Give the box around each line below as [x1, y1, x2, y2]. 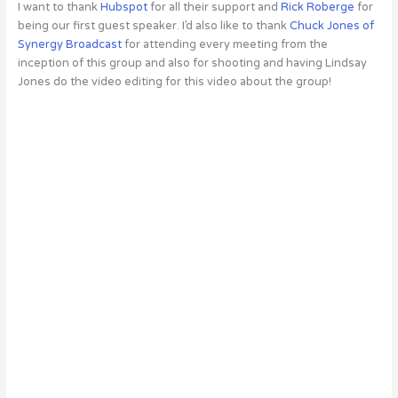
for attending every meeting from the [121, 37, 328, 52]
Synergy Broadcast [17, 37, 122, 52]
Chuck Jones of [289, 19, 374, 34]
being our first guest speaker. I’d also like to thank [17, 19, 290, 34]
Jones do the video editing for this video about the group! [17, 75, 331, 90]
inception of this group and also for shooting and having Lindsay [17, 56, 367, 71]
